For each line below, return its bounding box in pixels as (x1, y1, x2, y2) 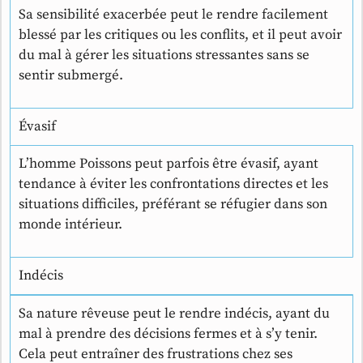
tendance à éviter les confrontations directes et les (19, 175, 328, 194)
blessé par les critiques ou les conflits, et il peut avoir (19, 26, 342, 45)
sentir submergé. (19, 66, 123, 85)
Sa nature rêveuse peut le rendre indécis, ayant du (19, 305, 330, 323)
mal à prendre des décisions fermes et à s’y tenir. (19, 325, 318, 344)
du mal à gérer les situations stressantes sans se (19, 46, 310, 65)
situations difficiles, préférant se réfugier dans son (19, 195, 327, 214)
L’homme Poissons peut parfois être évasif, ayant (19, 155, 318, 173)
